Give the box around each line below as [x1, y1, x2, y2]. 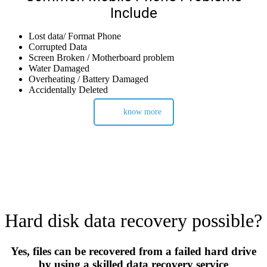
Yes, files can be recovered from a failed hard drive [11, 244, 256, 257]
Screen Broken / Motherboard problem [29, 52, 174, 63]
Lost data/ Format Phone [29, 31, 121, 42]
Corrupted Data [29, 42, 87, 52]
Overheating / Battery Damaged [29, 74, 148, 85]
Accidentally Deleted [29, 85, 108, 95]
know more [123, 107, 162, 117]
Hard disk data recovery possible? [5, 210, 262, 232]
